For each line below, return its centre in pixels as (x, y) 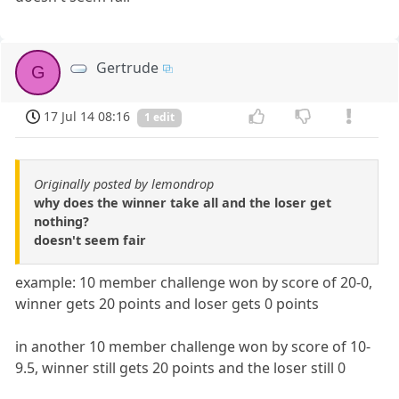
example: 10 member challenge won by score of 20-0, (194, 283)
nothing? (61, 222)
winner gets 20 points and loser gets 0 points (167, 304)
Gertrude (128, 67)
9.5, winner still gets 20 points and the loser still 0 (181, 368)
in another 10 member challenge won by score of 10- (193, 347)
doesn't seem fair (90, 240)
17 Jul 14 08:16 (87, 116)
